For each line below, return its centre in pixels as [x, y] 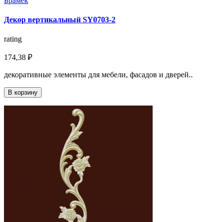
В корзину [23, 93]
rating [13, 39]
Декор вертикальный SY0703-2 [60, 20]
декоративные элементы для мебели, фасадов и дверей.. [98, 75]
